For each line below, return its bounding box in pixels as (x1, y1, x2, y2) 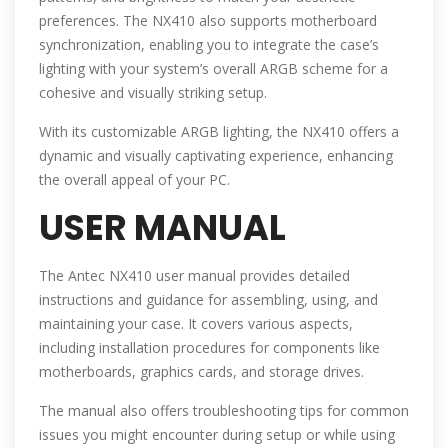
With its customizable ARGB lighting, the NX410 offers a (39, 122, 399, 142)
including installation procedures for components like (39, 338, 380, 358)
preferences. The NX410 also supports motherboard (39, 11, 377, 31)
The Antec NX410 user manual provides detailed (39, 266, 350, 286)
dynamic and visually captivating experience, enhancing (39, 146, 393, 166)
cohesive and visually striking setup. (39, 83, 267, 103)
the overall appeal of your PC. (39, 170, 230, 190)
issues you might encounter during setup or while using (39, 425, 395, 445)
